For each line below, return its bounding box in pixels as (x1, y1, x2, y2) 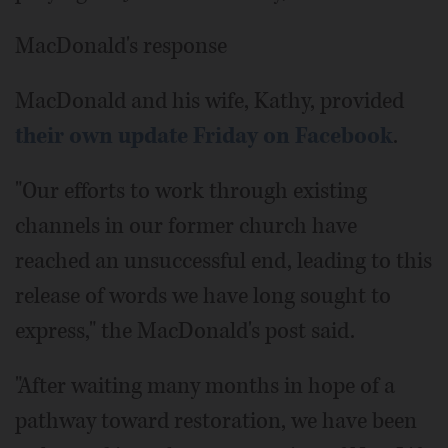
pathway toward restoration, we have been (15, 405, 417, 436)
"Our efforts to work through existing (15, 175, 367, 206)
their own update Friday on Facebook (15, 120, 393, 151)
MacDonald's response (15, 30, 227, 61)
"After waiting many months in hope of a (15, 370, 395, 401)
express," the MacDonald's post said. (15, 315, 355, 346)
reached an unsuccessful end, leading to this (15, 245, 432, 276)
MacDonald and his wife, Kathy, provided (15, 85, 404, 116)
